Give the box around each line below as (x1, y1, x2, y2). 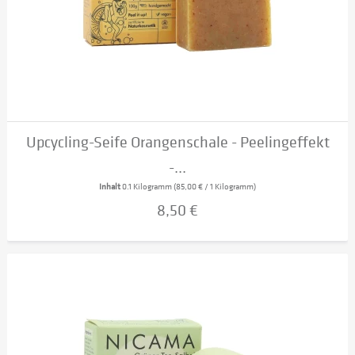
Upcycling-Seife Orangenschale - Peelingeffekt (25, 132, 330, 153)
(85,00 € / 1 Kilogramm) (174, 181, 257, 193)
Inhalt (99, 181, 123, 193)
